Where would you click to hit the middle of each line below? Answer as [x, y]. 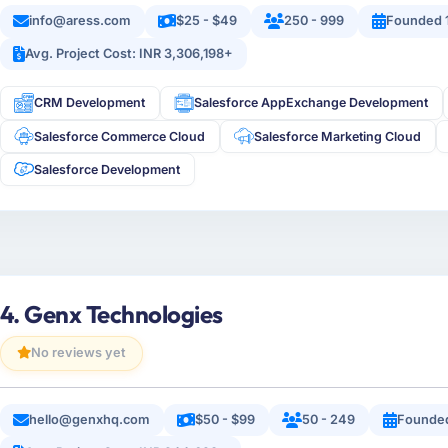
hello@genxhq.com [90, 420]
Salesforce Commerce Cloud [120, 136]
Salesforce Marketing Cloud [338, 136]
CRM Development [90, 103]
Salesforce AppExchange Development [311, 103]
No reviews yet [78, 353]
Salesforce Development [107, 169]
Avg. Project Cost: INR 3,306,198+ [129, 53]
